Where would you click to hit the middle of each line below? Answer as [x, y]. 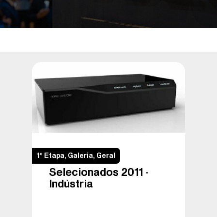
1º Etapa [51, 155]
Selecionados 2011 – [99, 172]
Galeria [80, 155]
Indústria [71, 183]
